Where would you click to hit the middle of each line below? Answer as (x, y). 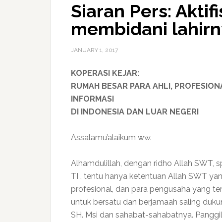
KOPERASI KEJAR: (105, 73)
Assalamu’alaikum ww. (111, 138)
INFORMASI (92, 99)
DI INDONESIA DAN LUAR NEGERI (135, 112)
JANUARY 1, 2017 (94, 50)
